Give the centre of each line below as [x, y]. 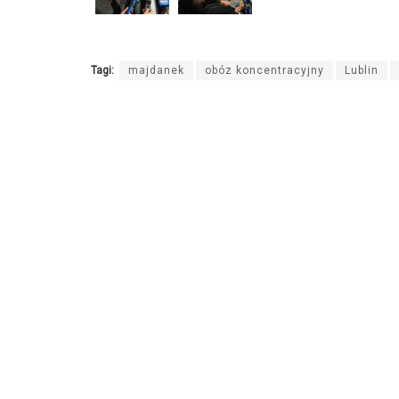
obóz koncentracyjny [265, 71]
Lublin [362, 71]
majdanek [156, 71]
